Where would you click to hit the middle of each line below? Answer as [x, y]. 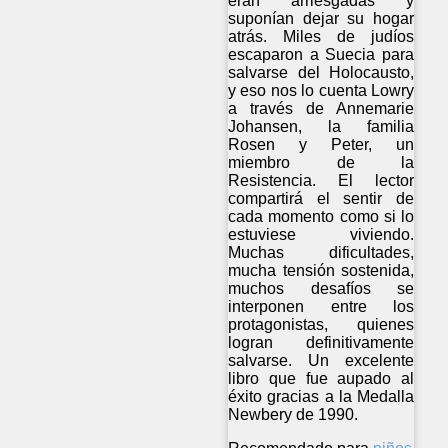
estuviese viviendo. [321, 234]
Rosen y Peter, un [321, 144]
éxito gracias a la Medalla [321, 396]
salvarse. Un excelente [321, 360]
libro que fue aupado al [321, 378]
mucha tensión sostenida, [321, 270]
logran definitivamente [321, 342]
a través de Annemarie [321, 108]
